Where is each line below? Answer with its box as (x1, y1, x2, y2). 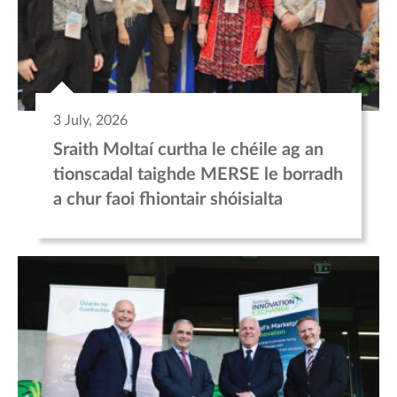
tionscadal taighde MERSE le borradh (53, 165, 343, 183)
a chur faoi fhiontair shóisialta (53, 190, 283, 208)
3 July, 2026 (53, 113, 128, 128)
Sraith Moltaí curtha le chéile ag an (53, 140, 323, 159)
